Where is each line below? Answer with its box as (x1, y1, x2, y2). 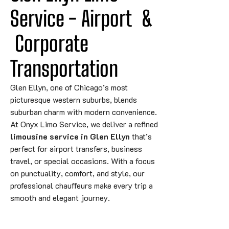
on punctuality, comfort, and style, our (10, 167, 145, 178)
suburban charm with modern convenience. (10, 106, 157, 117)
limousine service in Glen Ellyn (10, 130, 130, 142)
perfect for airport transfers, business (10, 143, 142, 154)
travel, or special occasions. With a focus (10, 155, 155, 166)
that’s (130, 130, 152, 142)
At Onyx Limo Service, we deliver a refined (10, 118, 158, 129)
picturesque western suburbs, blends (10, 94, 137, 105)
